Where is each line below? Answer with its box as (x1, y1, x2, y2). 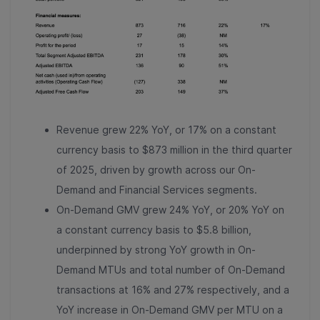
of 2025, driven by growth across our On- (56, 163, 256, 176)
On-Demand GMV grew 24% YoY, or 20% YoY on (56, 203, 284, 216)
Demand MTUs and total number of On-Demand (56, 263, 285, 276)
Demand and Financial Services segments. (56, 183, 266, 196)
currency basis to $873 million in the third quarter (56, 143, 292, 156)
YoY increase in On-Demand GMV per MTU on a (56, 303, 283, 316)
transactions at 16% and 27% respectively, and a (56, 283, 289, 296)
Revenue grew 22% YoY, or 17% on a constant (56, 123, 276, 136)
